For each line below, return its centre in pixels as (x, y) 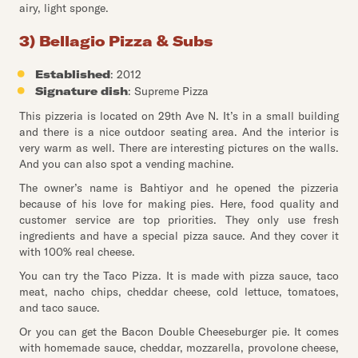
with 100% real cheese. (77, 252)
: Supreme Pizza (168, 91)
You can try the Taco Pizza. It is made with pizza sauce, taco (179, 276)
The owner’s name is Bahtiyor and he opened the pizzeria (179, 188)
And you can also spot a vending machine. (127, 164)
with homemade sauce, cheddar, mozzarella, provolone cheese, (179, 348)
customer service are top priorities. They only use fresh (179, 220)
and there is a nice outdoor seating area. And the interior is (179, 132)
